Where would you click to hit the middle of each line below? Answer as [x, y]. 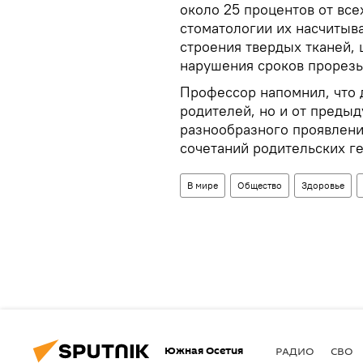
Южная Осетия [204, 350]
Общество [260, 185]
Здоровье [323, 185]
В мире [203, 185]
